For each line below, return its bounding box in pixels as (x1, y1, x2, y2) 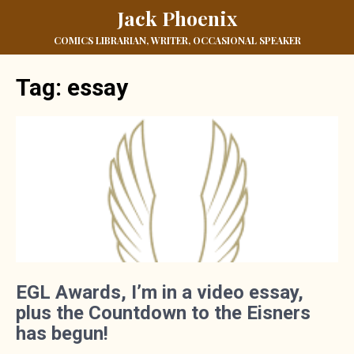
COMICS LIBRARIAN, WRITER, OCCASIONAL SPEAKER (53, 34, 301, 47)
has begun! (16, 322, 108, 345)
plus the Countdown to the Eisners (16, 302, 311, 324)
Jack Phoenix (117, 5, 237, 31)
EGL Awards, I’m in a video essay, (16, 281, 303, 303)
